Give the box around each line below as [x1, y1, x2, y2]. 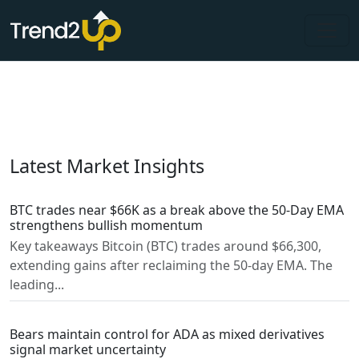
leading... [10, 276, 64, 293]
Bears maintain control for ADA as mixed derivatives [10, 325, 325, 343]
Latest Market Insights [10, 153, 204, 179]
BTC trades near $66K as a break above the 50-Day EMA [10, 201, 344, 219]
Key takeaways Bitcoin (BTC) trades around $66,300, [10, 237, 321, 255]
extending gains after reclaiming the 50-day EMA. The [10, 256, 333, 274]
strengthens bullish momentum [10, 216, 203, 234]
